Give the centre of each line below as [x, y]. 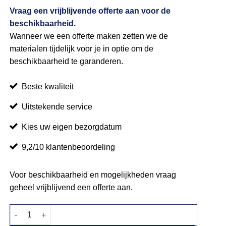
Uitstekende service [57, 107]
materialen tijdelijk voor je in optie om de [82, 48]
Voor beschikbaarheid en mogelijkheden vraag [93, 175]
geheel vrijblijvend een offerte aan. [71, 188]
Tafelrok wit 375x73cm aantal [60, 210]
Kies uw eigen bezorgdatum [72, 127]
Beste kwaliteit [48, 87]
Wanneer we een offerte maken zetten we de [89, 36]
